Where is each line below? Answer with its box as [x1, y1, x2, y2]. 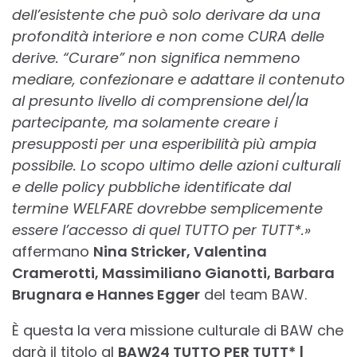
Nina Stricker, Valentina [93, 241, 267, 262]
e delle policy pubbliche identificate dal [12, 177, 291, 198]
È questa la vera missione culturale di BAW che [12, 320, 343, 341]
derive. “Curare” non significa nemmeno [12, 48, 300, 69]
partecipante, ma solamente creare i [12, 112, 277, 133]
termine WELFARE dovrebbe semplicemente [12, 198, 323, 219]
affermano [12, 241, 93, 262]
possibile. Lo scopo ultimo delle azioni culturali [12, 155, 340, 176]
